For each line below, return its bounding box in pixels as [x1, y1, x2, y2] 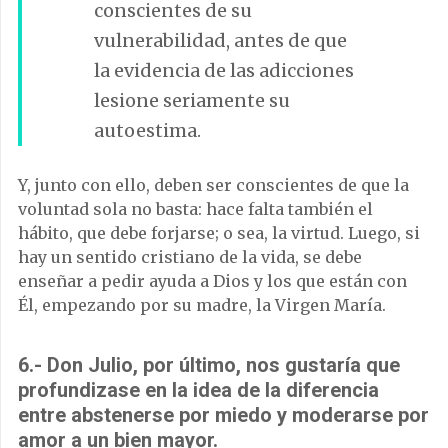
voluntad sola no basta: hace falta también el [18, 198, 373, 219]
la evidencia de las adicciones [94, 58, 354, 82]
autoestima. [94, 118, 201, 142]
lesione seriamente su [94, 88, 290, 112]
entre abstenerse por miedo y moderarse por [18, 402, 429, 427]
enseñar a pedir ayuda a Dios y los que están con [18, 270, 407, 291]
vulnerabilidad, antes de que [94, 28, 347, 52]
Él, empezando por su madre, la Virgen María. [18, 294, 386, 315]
